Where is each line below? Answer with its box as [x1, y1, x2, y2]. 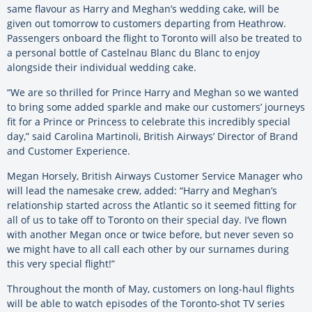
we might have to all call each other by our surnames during [7, 242, 289, 256]
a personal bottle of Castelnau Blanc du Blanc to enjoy [7, 46, 260, 60]
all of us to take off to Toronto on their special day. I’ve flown [7, 213, 287, 227]
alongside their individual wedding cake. [7, 61, 196, 75]
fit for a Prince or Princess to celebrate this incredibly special [7, 115, 290, 129]
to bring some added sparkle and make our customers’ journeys [7, 100, 305, 114]
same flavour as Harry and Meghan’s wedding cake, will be [7, 2, 279, 16]
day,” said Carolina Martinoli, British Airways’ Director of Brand [7, 130, 298, 143]
